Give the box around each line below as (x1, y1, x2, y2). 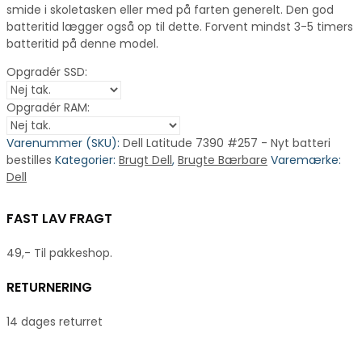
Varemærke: (271, 151, 341, 168)
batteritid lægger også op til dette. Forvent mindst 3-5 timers (6, 18, 353, 35)
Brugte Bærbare (178, 151, 267, 168)
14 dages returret (6, 313, 103, 330)
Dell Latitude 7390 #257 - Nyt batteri (123, 134, 330, 151)
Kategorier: (55, 151, 119, 168)
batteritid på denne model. (6, 35, 158, 52)
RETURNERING (6, 277, 92, 297)
